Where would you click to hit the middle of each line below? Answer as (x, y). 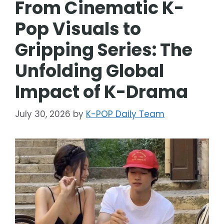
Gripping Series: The (104, 49)
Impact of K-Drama (101, 91)
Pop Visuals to (78, 28)
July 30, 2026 (43, 114)
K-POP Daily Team (125, 114)
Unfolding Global (89, 70)
